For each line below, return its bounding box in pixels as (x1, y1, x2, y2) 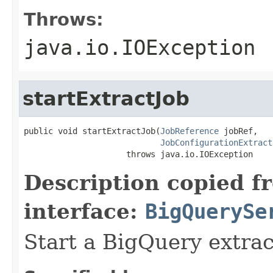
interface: (24, 199, 145, 224)
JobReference (160, 126, 219, 136)
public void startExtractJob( (24, 126, 160, 136)
